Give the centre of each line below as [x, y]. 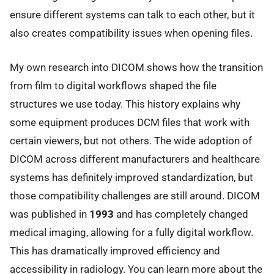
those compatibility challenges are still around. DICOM [135, 196]
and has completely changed [181, 214]
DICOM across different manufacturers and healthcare [135, 159]
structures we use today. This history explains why [125, 104]
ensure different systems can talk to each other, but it [132, 14]
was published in [50, 214]
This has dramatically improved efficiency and [115, 251]
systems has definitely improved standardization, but [131, 178]
